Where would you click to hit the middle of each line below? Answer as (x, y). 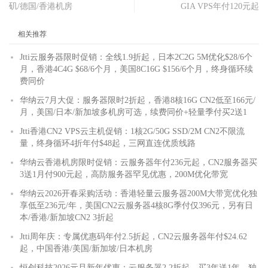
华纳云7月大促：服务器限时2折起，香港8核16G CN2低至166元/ (138, 100)
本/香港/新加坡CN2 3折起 (67, 217)
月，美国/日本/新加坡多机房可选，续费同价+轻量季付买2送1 (133, 112)
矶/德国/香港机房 (41, 6)
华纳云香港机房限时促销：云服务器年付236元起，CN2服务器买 (138, 162)
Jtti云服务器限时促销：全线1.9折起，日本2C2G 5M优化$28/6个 (136, 57)
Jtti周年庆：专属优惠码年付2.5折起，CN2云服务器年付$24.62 (133, 236)
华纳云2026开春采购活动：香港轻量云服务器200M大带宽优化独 (138, 193)
